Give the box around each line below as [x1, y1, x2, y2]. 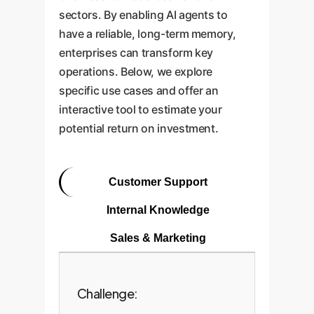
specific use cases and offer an [59, 83, 219, 97]
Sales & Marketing [110, 232, 206, 244]
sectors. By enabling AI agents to [59, 8, 228, 22]
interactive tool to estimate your [59, 102, 222, 116]
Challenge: [77, 285, 138, 301]
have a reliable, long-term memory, [59, 27, 236, 41]
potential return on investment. [59, 121, 219, 135]
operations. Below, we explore [59, 64, 213, 78]
